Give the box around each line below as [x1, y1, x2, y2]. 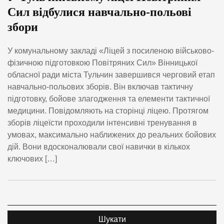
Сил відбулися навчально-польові [7, 5, 191, 18]
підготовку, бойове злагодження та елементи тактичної [7, 94, 210, 103]
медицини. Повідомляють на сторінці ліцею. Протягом [7, 106, 208, 115]
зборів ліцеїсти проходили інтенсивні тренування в [7, 118, 197, 127]
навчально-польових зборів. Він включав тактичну [7, 82, 193, 91]
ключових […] [7, 154, 57, 163]
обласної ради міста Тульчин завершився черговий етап [7, 70, 215, 79]
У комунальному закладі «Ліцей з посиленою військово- [7, 46, 214, 55]
